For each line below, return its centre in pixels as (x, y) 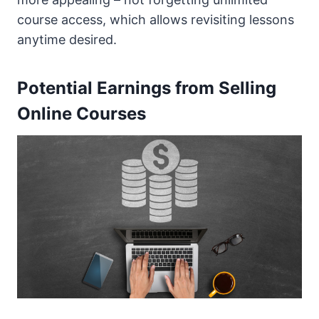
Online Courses (82, 114)
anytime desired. (67, 40)
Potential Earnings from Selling (147, 88)
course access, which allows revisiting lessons (156, 20)
